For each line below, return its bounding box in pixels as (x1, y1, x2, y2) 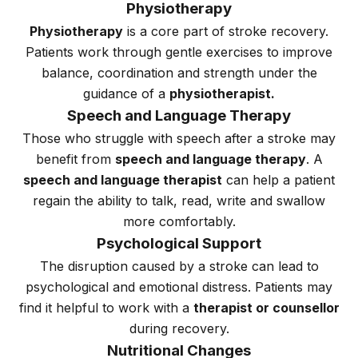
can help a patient (222, 171, 335, 188)
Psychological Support (97, 233, 261, 253)
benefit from (35, 150, 115, 167)
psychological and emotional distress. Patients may (26, 278, 332, 295)
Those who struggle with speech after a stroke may (22, 129, 336, 146)
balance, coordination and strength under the (41, 64, 317, 81)
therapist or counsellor (193, 299, 340, 316)
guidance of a (83, 85, 169, 101)
